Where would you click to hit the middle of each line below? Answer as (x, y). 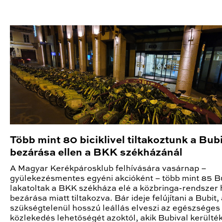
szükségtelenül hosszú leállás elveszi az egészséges (115, 208)
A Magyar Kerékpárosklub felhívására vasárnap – (108, 168)
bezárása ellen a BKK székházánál (96, 153)
